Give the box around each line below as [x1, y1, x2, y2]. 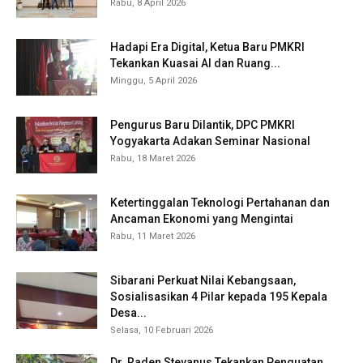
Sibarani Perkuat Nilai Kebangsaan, [110, 273, 296, 287]
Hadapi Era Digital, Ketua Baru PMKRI [110, 40, 305, 53]
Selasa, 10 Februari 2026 [110, 324, 213, 335]
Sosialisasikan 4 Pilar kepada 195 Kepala [110, 289, 327, 303]
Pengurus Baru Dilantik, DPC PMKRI [110, 117, 295, 131]
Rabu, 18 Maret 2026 [110, 152, 195, 164]
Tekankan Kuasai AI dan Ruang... [110, 56, 280, 70]
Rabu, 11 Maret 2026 [110, 230, 195, 241]
